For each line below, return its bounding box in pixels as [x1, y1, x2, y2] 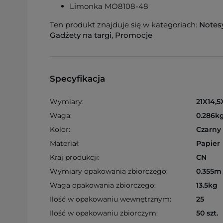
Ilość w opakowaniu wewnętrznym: [50, 195, 171, 204]
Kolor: [50, 125, 70, 134]
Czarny [196, 125, 221, 134]
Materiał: [50, 139, 80, 148]
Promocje [115, 30, 152, 40]
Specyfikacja [50, 74, 105, 84]
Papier [196, 139, 220, 148]
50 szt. [196, 209, 218, 218]
